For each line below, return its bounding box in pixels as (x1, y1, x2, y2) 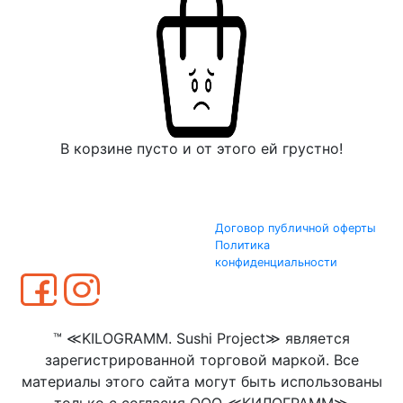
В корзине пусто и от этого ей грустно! (60, 139, 343, 157)
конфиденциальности (215, 255, 337, 269)
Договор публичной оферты (215, 221, 376, 235)
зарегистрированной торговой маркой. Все (44, 351, 359, 369)
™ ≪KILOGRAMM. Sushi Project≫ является (53, 329, 350, 347)
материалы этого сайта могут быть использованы (21, 372, 382, 390)
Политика (215, 238, 270, 252)
